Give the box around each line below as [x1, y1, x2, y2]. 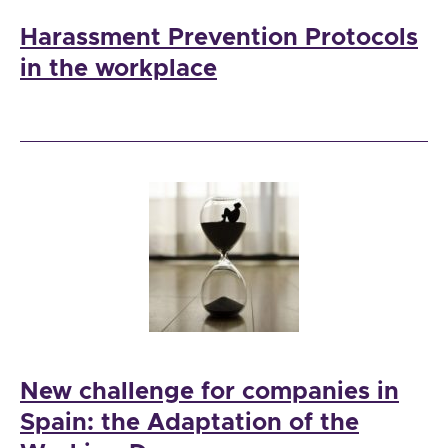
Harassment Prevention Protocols [20, 26, 418, 51]
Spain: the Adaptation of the [20, 411, 359, 436]
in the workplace [20, 57, 217, 82]
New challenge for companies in [20, 380, 399, 405]
